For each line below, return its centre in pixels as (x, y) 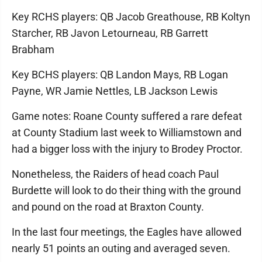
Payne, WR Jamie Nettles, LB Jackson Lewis (115, 91)
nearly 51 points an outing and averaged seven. (121, 248)
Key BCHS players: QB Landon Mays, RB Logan (120, 74)
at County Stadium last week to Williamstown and (127, 132)
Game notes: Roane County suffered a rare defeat (127, 116)
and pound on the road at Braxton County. (108, 206)
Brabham (33, 49)
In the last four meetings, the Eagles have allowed (127, 232)
